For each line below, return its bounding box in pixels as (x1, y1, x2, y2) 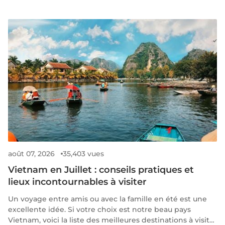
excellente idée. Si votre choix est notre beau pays (8, 205, 191, 214)
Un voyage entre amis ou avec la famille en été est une (8, 194, 207, 204)
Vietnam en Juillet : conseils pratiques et (8, 164, 194, 176)
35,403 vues (63, 149, 104, 159)
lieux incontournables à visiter (8, 176, 147, 188)
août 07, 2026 (8, 149, 55, 159)
